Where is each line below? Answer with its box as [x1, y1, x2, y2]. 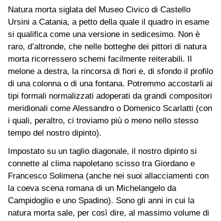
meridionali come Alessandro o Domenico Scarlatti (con [8, 103, 212, 113]
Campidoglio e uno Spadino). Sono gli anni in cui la [8, 195, 194, 205]
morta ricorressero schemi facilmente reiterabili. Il [8, 54, 192, 64]
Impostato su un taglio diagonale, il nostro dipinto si [8, 146, 197, 156]
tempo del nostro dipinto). [8, 128, 102, 138]
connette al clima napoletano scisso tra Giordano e [8, 158, 195, 168]
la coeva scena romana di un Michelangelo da [8, 183, 176, 193]
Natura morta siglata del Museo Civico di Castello [8, 4, 190, 14]
